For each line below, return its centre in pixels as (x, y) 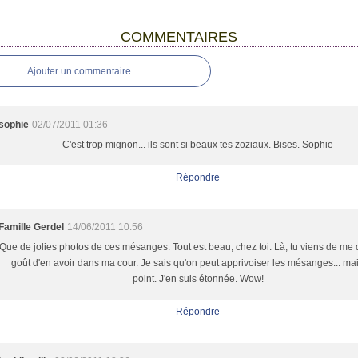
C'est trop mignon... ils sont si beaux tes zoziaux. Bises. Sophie (198, 145)
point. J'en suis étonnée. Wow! (198, 279)
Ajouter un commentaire (80, 71)
